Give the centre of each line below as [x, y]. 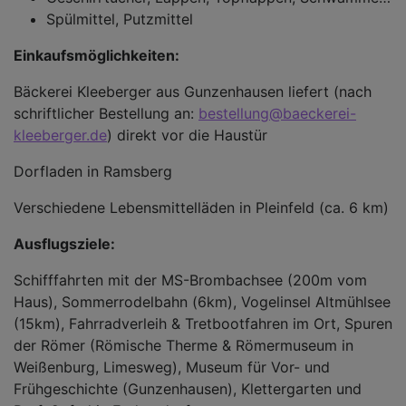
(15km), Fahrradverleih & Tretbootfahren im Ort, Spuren [203, 324]
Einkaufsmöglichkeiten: [97, 55]
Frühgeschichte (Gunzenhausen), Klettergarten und [188, 389]
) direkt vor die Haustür [187, 135]
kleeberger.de [60, 135]
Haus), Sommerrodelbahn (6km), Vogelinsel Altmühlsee [202, 302]
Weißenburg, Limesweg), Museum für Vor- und [172, 367]
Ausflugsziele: [64, 244]
